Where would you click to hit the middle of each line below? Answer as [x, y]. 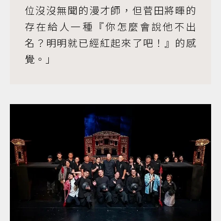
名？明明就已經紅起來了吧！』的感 [110, 43]
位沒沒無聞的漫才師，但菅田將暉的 [110, 10]
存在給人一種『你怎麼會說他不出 [110, 27]
